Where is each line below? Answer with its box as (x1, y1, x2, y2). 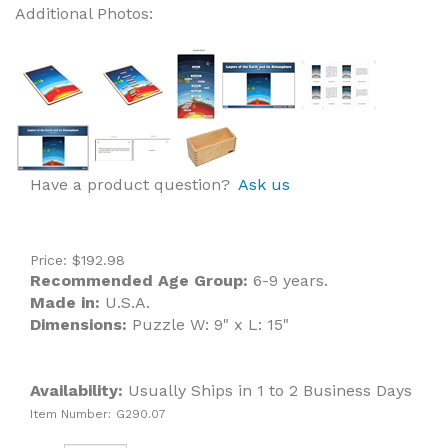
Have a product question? (30, 175, 230, 194)
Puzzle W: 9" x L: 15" (132, 315, 289, 334)
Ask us (238, 175, 290, 194)
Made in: (30, 293, 105, 312)
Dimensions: (30, 315, 132, 334)
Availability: (30, 381, 123, 400)
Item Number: (30, 407, 111, 421)
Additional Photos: (15, 4, 153, 23)
